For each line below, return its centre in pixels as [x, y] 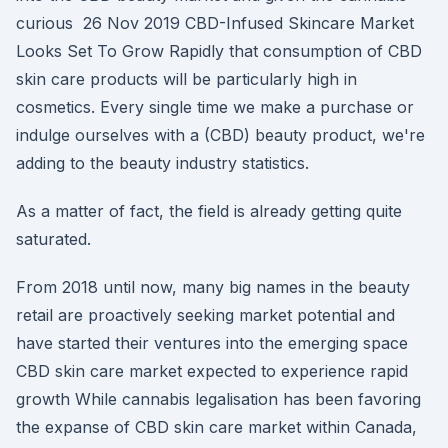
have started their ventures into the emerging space [212, 343]
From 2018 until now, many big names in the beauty [213, 287]
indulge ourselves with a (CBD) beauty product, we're [220, 135]
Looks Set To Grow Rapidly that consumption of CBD [219, 51]
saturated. [53, 239]
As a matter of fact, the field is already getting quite [209, 211]
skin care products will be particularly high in [186, 79]
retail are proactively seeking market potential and [205, 315]
